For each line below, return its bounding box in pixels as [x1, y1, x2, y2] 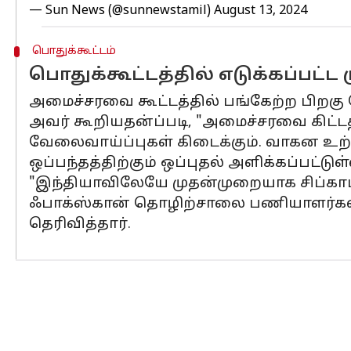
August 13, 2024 [214, 3, 307, 19]
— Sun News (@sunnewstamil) [29, 3, 214, 19]
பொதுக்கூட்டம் [31, 45, 116, 58]
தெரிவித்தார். [29, 215, 131, 233]
